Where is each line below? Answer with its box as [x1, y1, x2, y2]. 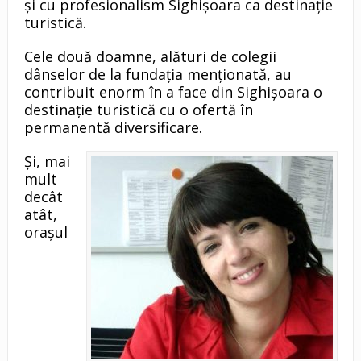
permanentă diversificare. [23, 118, 202, 138]
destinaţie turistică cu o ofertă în [23, 100, 253, 120]
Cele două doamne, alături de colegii [23, 47, 276, 67]
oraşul [23, 222, 68, 243]
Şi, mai [23, 151, 70, 172]
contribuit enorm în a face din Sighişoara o [23, 82, 322, 102]
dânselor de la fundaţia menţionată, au [23, 64, 292, 85]
